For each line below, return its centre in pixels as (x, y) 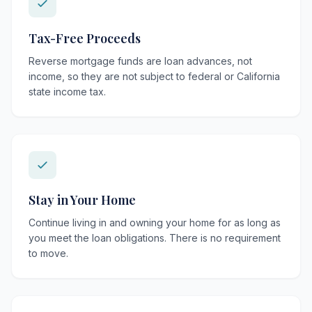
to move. (48, 253)
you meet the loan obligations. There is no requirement (155, 238)
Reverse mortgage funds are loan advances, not (140, 61)
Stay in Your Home (82, 200)
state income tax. (67, 92)
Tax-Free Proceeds (85, 38)
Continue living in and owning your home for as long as (155, 223)
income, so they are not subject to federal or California (154, 76)
